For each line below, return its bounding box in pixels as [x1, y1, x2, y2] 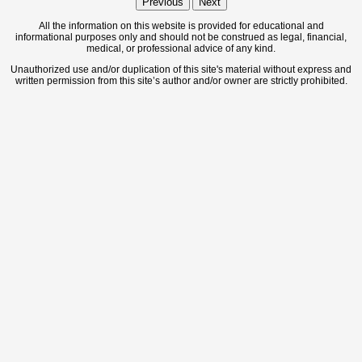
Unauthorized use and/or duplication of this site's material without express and [11, 64, 351, 75]
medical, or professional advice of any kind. [86, 43, 276, 54]
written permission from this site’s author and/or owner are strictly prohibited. [15, 75, 347, 86]
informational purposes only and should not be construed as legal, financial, [15, 32, 347, 43]
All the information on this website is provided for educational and [38, 20, 324, 32]
